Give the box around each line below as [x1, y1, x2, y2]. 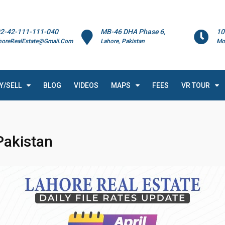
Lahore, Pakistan [100, 38, 145, 45]
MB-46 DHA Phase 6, [100, 28, 166, 36]
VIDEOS [74, 81, 98, 89]
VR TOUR [181, 81, 210, 89]
